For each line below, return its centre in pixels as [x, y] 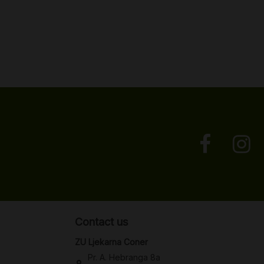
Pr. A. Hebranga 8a [124, 258]
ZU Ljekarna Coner [111, 242]
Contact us [101, 222]
